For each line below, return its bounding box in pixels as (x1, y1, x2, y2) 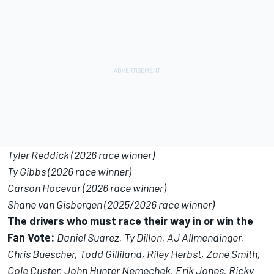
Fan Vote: (7, 231, 57, 245)
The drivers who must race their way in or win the (7, 214, 253, 228)
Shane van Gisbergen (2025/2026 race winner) (7, 198, 215, 212)
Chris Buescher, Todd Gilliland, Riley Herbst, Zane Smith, (7, 247, 261, 261)
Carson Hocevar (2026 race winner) (7, 181, 166, 195)
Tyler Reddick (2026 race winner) (7, 148, 155, 162)
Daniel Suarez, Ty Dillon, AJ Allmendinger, (57, 231, 244, 245)
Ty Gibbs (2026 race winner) (7, 165, 131, 179)
